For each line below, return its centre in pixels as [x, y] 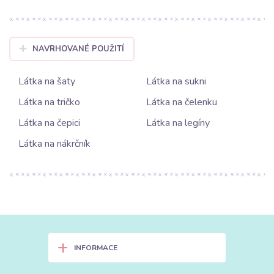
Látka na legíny [178, 123]
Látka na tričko [49, 102]
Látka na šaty [47, 81]
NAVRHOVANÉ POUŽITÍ [78, 49]
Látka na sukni [176, 81]
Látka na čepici [49, 123]
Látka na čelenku [182, 102]
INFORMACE [96, 247]
